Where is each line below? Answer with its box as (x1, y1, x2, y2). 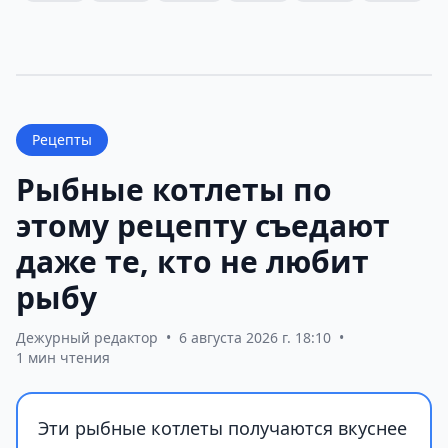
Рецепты (32, 130, 92, 150)
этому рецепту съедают (16, 205, 390, 247)
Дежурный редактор (16, 328, 158, 348)
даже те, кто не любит (16, 241, 369, 283)
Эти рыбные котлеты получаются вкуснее (38, 416, 407, 441)
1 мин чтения (16, 348, 110, 368)
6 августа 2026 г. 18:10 (179, 328, 331, 348)
